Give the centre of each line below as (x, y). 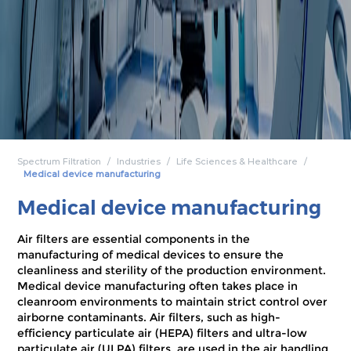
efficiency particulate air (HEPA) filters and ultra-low (163, 333)
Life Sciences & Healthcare (237, 162)
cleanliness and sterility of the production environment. (172, 270)
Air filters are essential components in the (134, 239)
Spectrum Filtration (60, 162)
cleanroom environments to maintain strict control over (173, 302)
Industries (139, 162)
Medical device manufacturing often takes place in (158, 286)
